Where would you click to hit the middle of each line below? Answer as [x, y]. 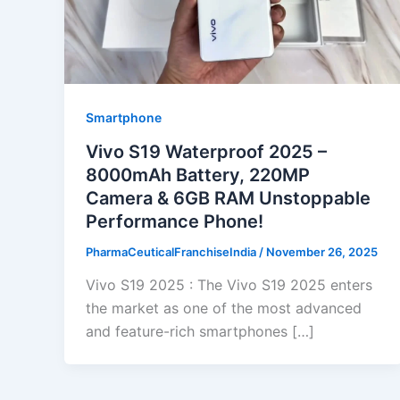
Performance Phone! [175, 221]
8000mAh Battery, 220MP [198, 175]
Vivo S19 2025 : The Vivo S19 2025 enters [229, 285]
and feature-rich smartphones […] [200, 332]
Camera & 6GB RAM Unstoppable [228, 198]
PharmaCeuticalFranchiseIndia [172, 251]
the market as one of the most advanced [224, 308]
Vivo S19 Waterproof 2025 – [206, 151]
